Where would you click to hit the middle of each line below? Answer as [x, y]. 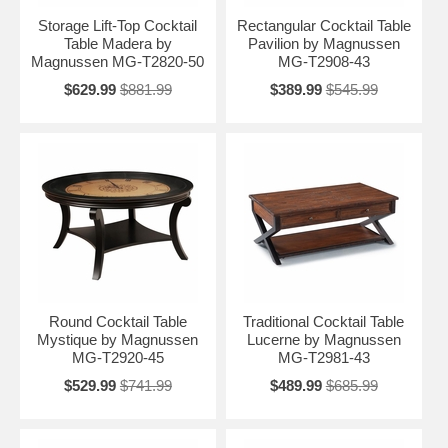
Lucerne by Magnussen [323, 339]
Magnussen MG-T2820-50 [118, 61]
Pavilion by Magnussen [323, 43]
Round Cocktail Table [117, 321]
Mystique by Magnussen [118, 339]
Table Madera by [117, 43]
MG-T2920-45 [117, 357]
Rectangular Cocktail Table [323, 25]
